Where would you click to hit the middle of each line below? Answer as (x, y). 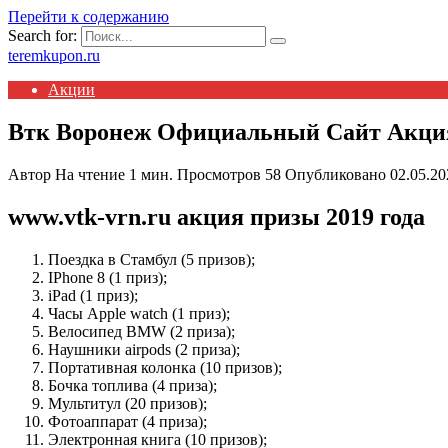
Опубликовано (335, 174)
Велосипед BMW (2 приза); (141, 331)
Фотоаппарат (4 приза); (127, 421)
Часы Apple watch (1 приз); (139, 313)
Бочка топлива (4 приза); (132, 385)
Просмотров (219, 174)
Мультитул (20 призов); (127, 403)
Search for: (42, 35)
